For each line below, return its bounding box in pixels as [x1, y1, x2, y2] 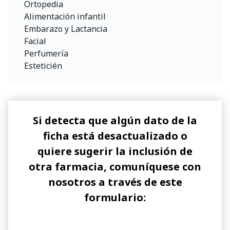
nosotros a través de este [48, 175, 182, 189]
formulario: [84, 190, 146, 204]
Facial [24, 35, 46, 47]
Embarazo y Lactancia [24, 23, 107, 34]
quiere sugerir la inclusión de [37, 144, 193, 158]
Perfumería [24, 47, 68, 59]
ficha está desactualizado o [43, 128, 187, 143]
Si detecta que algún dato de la [33, 113, 197, 127]
